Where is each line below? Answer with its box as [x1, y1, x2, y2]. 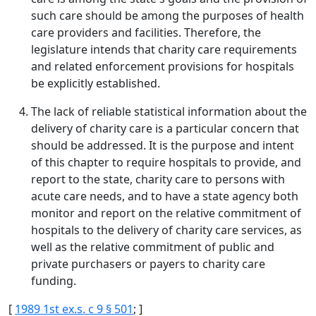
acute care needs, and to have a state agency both [31, 188, 298, 204]
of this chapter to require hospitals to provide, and [31, 154, 301, 170]
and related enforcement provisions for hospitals [31, 59, 294, 74]
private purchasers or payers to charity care [31, 256, 265, 272]
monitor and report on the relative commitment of [31, 205, 301, 221]
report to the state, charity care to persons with [31, 171, 285, 187]
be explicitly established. [31, 75, 160, 91]
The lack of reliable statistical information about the [31, 104, 307, 119]
